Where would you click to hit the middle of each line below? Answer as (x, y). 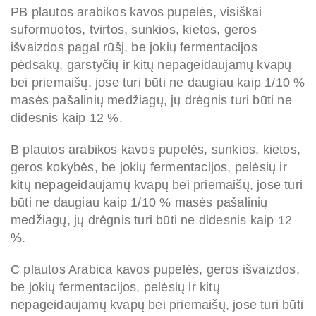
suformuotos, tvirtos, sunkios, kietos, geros (134, 30)
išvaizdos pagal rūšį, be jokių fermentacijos (134, 48)
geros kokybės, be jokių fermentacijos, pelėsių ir (149, 168)
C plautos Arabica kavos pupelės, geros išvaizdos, (155, 270)
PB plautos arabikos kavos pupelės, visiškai (136, 12)
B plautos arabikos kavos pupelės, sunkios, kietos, (156, 150)
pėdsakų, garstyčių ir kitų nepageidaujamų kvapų (151, 65)
